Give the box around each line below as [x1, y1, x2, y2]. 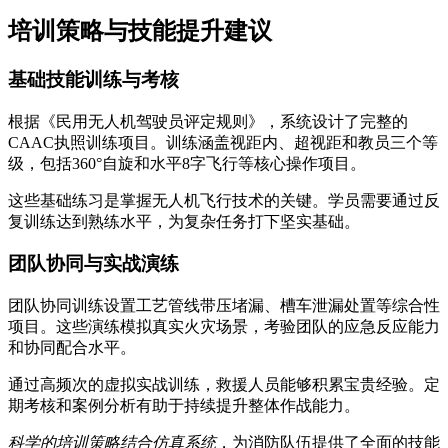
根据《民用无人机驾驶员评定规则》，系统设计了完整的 [8, 112, 408, 130]
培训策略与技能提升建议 [8, 17, 272, 44]
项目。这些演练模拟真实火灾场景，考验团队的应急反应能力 [8, 317, 440, 335]
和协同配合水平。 [8, 338, 136, 356]
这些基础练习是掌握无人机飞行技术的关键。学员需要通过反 [8, 191, 440, 209]
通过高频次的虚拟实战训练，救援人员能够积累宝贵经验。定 [8, 375, 440, 393]
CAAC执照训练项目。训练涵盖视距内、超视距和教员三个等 [8, 133, 438, 151]
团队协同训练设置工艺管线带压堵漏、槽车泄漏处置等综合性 [8, 296, 440, 314]
